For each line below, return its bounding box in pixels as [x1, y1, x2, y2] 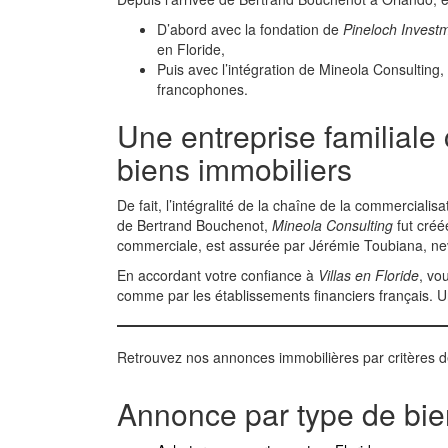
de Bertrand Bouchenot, [117, 215, 272, 235]
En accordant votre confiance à [117, 265, 318, 285]
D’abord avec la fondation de [157, 19, 343, 39]
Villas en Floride [318, 265, 419, 285]
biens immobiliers [117, 147, 352, 190]
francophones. [157, 79, 248, 99]
